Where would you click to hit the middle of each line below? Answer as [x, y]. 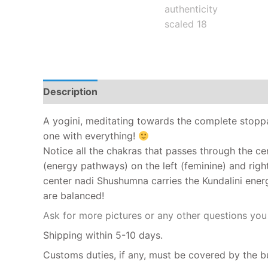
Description [70, 92]
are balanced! [74, 196]
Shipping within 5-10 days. [103, 235]
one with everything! [91, 136]
